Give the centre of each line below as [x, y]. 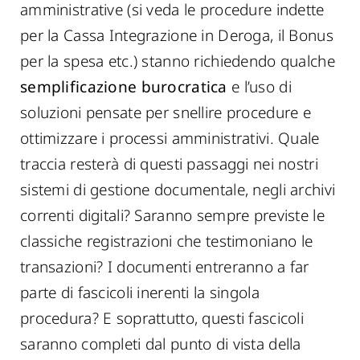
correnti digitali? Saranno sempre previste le [172, 215]
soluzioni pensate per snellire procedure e [166, 112]
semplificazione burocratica [124, 87]
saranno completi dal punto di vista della [161, 344]
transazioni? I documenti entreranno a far [165, 267]
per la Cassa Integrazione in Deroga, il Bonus [177, 35]
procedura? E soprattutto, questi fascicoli [162, 318]
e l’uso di [259, 87]
